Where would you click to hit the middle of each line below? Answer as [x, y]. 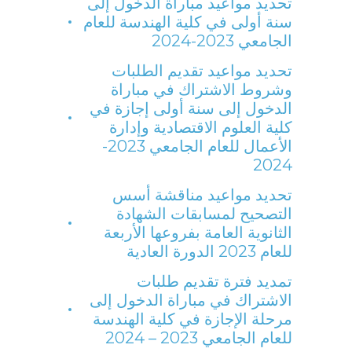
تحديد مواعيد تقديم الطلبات [202, 71]
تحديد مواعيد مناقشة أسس [202, 195]
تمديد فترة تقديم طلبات [214, 281]
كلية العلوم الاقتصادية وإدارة [201, 127]
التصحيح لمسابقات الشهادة [204, 214]
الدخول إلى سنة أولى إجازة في [191, 108]
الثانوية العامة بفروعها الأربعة [198, 233]
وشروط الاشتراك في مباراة [202, 90]
